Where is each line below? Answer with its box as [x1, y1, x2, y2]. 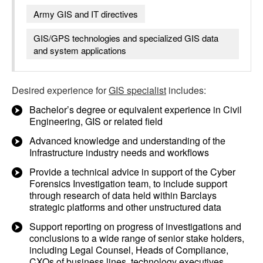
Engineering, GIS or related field [29, 114, 163, 128]
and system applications [33, 44, 126, 56]
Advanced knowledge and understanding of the [29, 134, 225, 147]
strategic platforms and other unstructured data [29, 200, 221, 214]
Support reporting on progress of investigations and [29, 220, 241, 233]
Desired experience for [12, 83, 109, 97]
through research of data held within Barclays [29, 188, 217, 202]
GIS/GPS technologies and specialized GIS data [33, 32, 218, 44]
